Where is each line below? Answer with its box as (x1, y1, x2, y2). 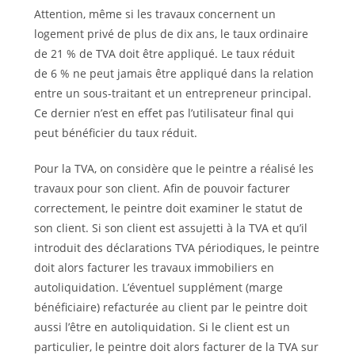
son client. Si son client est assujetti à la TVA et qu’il (33, 219, 307, 235)
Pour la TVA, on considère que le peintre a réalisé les (33, 160, 314, 176)
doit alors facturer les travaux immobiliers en (33, 259, 274, 275)
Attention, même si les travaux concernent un (33, 6, 276, 21)
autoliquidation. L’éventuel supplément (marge (33, 279, 283, 295)
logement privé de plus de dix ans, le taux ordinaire (33, 25, 308, 41)
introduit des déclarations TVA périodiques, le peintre (33, 239, 319, 255)
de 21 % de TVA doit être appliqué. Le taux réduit (33, 45, 295, 61)
